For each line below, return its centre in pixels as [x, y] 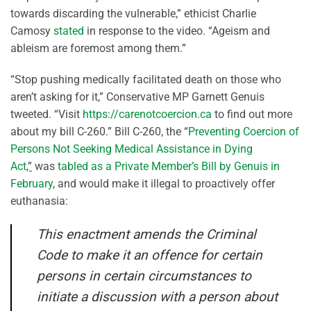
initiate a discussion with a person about [157, 297]
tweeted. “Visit [47, 115]
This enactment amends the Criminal [146, 235]
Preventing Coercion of [244, 132]
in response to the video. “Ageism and [177, 31]
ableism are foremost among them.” [98, 48]
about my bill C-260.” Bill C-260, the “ [99, 132]
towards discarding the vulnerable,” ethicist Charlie [133, 13]
